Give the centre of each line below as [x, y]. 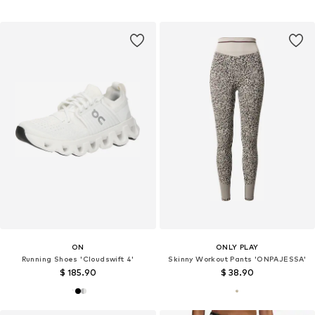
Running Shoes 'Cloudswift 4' [78, 259]
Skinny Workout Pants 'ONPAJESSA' [237, 259]
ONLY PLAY [237, 247]
